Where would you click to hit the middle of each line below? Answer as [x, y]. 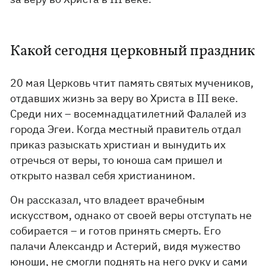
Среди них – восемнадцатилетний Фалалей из [129, 114]
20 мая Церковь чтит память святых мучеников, [132, 83]
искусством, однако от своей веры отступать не [131, 215]
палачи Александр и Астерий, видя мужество [126, 246]
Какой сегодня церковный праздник [133, 51]
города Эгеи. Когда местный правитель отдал [126, 129]
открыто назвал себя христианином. [103, 175]
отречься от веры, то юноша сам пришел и [117, 160]
